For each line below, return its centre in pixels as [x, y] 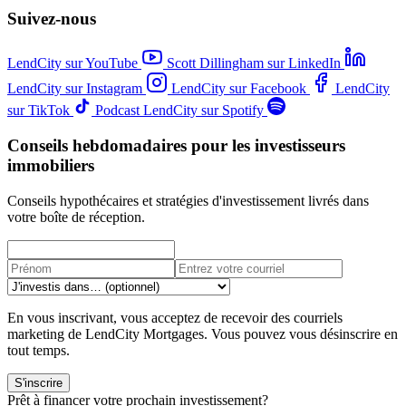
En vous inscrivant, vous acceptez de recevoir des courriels [175, 317]
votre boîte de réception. [76, 217]
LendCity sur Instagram [75, 89]
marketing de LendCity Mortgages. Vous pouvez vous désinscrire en [203, 333]
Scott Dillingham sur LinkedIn [254, 63]
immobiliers [51, 165]
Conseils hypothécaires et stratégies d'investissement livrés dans [188, 200]
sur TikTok [39, 111]
